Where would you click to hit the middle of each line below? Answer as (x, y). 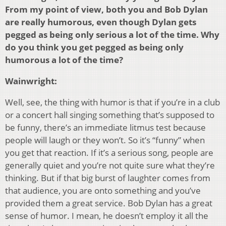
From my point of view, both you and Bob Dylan (106, 10)
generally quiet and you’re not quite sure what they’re (110, 165)
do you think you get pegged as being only (94, 47)
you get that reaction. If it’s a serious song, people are (109, 153)
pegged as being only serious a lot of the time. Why (112, 35)
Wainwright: (31, 81)
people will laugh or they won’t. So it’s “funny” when (105, 140)
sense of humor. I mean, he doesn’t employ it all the (107, 216)
